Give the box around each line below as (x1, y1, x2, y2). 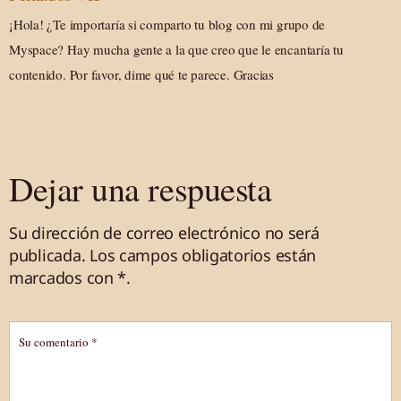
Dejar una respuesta (9, 166, 272, 212)
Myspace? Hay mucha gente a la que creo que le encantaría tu (9, 40, 344, 59)
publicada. (9, 244, 86, 267)
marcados (9, 267, 87, 289)
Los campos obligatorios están (90, 244, 317, 267)
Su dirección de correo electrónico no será (9, 222, 320, 244)
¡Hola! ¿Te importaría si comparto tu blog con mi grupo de (9, 15, 326, 34)
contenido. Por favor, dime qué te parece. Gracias (9, 65, 274, 84)
